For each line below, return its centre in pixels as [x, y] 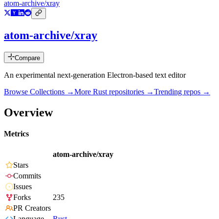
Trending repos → [182, 92]
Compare [27, 58]
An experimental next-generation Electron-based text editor [95, 75]
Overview [28, 112]
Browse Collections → [39, 92]
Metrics [16, 134]
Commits [27, 176]
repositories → [131, 92]
